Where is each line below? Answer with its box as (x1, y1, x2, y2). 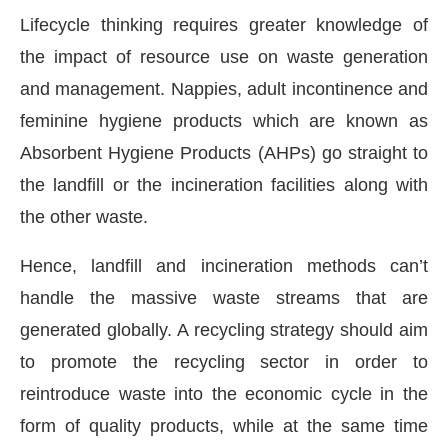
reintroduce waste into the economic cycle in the (20, 384, 428, 405)
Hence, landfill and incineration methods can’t (20, 256, 428, 277)
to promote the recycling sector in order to (20, 352, 428, 373)
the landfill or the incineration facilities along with (20, 175, 428, 196)
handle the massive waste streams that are (20, 288, 428, 309)
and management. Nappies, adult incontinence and (20, 79, 428, 100)
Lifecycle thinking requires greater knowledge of (20, 15, 428, 36)
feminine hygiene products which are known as (20, 111, 428, 132)
